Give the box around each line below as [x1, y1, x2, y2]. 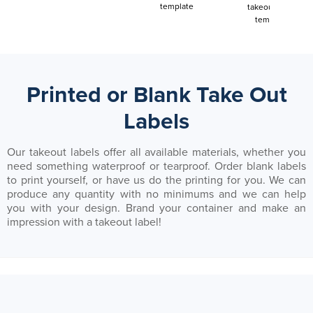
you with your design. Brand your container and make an [7, 201, 306, 215]
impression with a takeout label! [7, 214, 161, 229]
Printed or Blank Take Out [26, 81, 287, 108]
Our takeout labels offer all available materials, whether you [7, 145, 306, 159]
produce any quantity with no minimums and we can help [7, 187, 306, 201]
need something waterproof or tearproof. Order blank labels [7, 159, 306, 173]
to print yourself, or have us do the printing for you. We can [7, 173, 306, 187]
